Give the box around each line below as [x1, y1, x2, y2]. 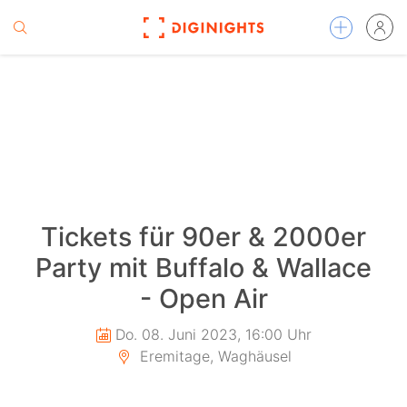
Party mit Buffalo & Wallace [35, 252, 372, 283]
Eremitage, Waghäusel [134, 347, 292, 365]
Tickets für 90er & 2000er [41, 221, 366, 253]
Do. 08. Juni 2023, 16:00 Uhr [114, 325, 312, 343]
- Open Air [139, 283, 268, 314]
